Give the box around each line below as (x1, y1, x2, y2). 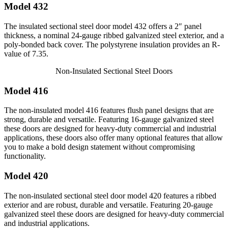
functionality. (4, 152, 46, 161)
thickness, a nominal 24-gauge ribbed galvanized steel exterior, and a (4, 31, 224, 40)
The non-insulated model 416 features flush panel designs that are (4, 106, 214, 115)
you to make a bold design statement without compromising (4, 142, 195, 152)
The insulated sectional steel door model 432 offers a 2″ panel (4, 21, 202, 31)
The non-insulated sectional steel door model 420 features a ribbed (4, 191, 216, 200)
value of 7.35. (4, 49, 48, 58)
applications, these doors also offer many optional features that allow (4, 133, 223, 142)
